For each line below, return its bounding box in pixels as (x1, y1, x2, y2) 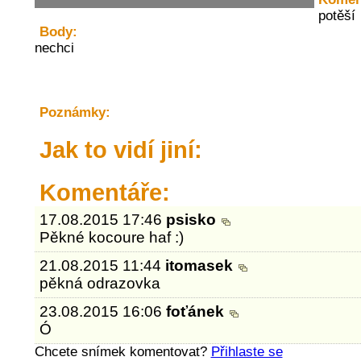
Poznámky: (39, 105, 110, 120)
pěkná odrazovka (39, 275, 161, 292)
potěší (317, 8, 355, 23)
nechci (34, 40, 74, 56)
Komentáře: (39, 180, 170, 205)
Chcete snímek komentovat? (34, 344, 211, 359)
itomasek (165, 257, 238, 274)
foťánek (166, 303, 229, 320)
